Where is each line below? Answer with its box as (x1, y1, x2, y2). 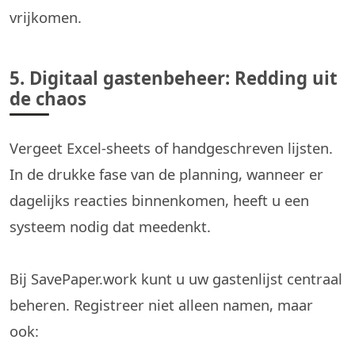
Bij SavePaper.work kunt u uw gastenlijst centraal (10, 269, 342, 289)
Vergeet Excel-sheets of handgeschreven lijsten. (10, 138, 333, 158)
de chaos (10, 86, 86, 112)
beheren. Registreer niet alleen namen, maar (10, 295, 313, 315)
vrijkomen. (10, 7, 82, 28)
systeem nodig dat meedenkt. (10, 216, 211, 237)
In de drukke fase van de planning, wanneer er (10, 164, 323, 185)
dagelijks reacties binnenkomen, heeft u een (10, 190, 309, 211)
